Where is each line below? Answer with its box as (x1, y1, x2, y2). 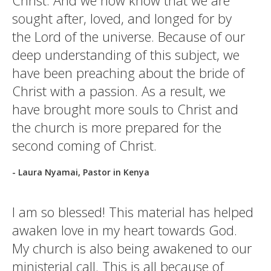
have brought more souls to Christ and (12, 100, 238, 118)
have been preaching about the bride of (12, 64, 244, 82)
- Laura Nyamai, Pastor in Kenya (12, 166, 149, 178)
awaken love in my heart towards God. (12, 221, 237, 239)
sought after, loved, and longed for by (12, 9, 232, 27)
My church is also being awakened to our (12, 239, 252, 257)
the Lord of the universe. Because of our (12, 27, 245, 45)
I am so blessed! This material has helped (12, 203, 253, 221)
